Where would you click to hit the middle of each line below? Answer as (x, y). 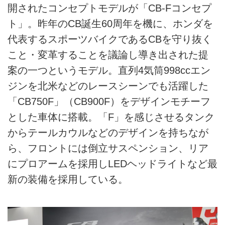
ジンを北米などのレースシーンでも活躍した (108, 86)
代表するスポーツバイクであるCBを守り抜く (110, 39)
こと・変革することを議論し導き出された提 (108, 55)
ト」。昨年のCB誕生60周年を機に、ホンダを (110, 24)
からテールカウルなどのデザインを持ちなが (108, 133)
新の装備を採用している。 (68, 180)
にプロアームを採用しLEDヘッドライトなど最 (113, 164)
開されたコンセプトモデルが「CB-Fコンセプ (109, 8)
